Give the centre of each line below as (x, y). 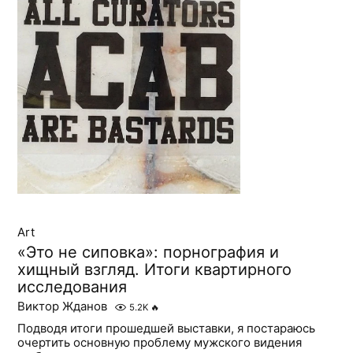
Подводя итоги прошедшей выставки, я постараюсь (167, 329)
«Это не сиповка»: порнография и (149, 253)
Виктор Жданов (63, 307)
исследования (72, 287)
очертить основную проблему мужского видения (160, 343)
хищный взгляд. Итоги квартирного (155, 270)
